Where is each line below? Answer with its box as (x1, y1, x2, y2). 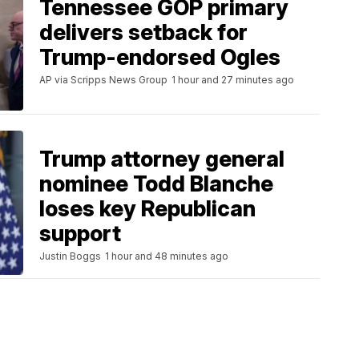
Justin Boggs (39, 250, 101, 263)
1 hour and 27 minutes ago (171, 73, 294, 86)
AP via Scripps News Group (39, 73, 167, 86)
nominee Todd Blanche (39, 171, 273, 198)
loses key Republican (39, 196, 256, 223)
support (39, 220, 121, 248)
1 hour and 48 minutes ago (105, 250, 228, 263)
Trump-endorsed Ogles (39, 43, 280, 71)
